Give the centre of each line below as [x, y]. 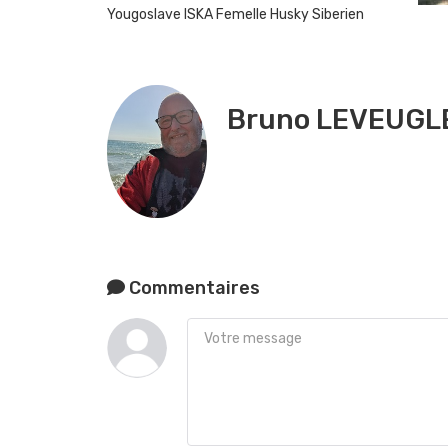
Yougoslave [145, 14]
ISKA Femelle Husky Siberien [274, 14]
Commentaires [192, 288]
